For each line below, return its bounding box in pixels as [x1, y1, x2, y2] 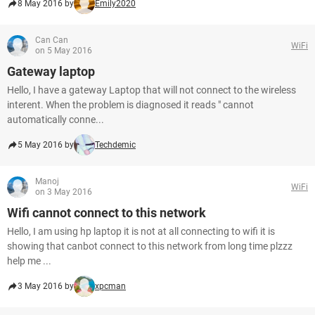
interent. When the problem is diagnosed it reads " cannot [7, 99, 254, 110]
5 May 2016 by [18, 140, 74, 150]
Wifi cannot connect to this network [7, 205, 206, 220]
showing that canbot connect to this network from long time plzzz [7, 240, 292, 252]
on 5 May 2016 [35, 46, 92, 56]
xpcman [95, 281, 126, 291]
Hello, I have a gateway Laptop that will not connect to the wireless [7, 84, 296, 96]
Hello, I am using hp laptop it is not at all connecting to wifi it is [7, 226, 275, 237]
